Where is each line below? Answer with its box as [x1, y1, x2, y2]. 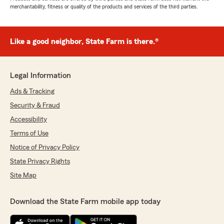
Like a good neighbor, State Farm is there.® [10, 37, 158, 45]
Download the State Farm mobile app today [10, 197, 160, 205]
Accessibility [10, 116, 47, 123]
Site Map [10, 172, 36, 179]
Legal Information [10, 71, 71, 79]
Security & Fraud [10, 102, 60, 109]
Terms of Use [10, 130, 48, 137]
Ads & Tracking [10, 88, 54, 95]
